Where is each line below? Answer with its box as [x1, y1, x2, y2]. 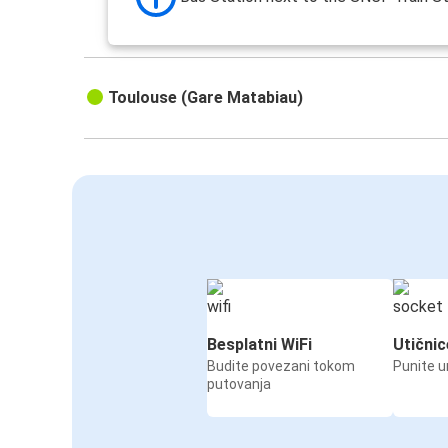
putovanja [207, 375, 271, 392]
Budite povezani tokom [207, 357, 355, 374]
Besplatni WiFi [207, 334, 312, 354]
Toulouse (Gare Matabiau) [108, 87, 304, 107]
